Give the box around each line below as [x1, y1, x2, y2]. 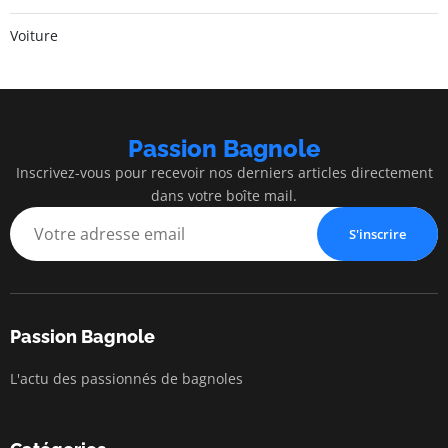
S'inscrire [349, 224, 406, 243]
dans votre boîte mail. [151, 185, 297, 205]
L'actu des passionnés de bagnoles [10, 368, 243, 388]
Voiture [10, 25, 58, 45]
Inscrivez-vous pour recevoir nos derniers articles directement [15, 162, 433, 182]
